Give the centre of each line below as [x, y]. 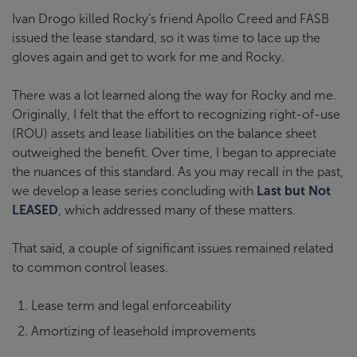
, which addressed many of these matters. [177, 210]
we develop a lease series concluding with [134, 191]
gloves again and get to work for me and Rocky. [148, 57]
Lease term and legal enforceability [131, 306]
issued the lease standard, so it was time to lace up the [166, 38]
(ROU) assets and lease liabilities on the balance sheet [164, 133]
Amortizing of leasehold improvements [143, 331]
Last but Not [294, 191]
